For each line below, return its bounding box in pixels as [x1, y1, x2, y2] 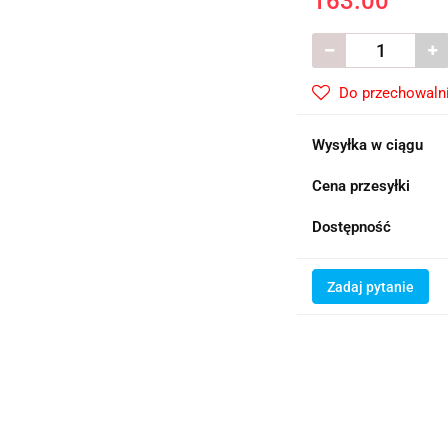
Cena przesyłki [312, 177, 411, 195]
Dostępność [312, 218, 392, 236]
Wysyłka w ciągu [312, 136, 424, 154]
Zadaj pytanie [327, 279, 415, 295]
